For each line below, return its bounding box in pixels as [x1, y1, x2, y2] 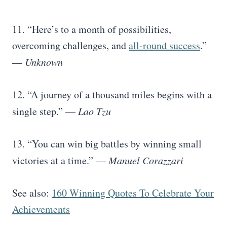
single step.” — [12, 104, 78, 118]
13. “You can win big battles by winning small [12, 137, 202, 150]
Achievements [12, 202, 70, 216]
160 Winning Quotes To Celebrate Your [52, 186, 214, 200]
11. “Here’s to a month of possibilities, [12, 22, 171, 36]
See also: [12, 186, 52, 200]
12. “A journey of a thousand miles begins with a [12, 88, 212, 101]
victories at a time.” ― [12, 154, 108, 167]
